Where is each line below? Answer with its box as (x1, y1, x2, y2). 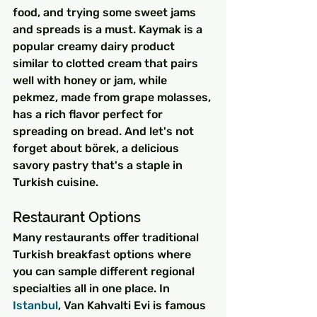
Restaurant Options (13, 208, 141, 226)
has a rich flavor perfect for (13, 107, 166, 121)
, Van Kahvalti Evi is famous (58, 298, 209, 312)
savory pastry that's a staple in (13, 158, 185, 172)
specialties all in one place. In (13, 281, 173, 295)
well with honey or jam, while (13, 73, 170, 87)
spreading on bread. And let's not (13, 124, 197, 138)
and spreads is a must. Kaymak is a (13, 22, 205, 36)
